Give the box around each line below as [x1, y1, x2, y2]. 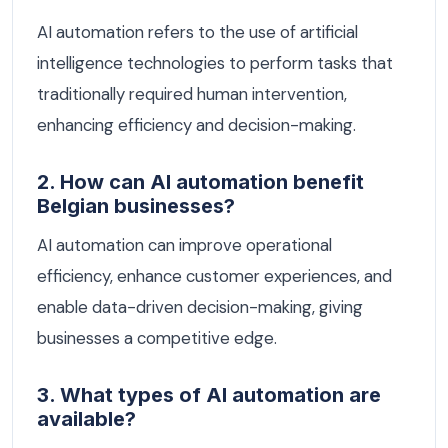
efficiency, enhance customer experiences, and [37, 265, 392, 288]
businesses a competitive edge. [37, 327, 277, 350]
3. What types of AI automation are [37, 383, 381, 408]
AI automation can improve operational [37, 234, 332, 257]
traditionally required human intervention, [37, 82, 347, 105]
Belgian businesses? [37, 193, 235, 218]
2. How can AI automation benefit [37, 169, 364, 194]
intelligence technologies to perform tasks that [37, 51, 393, 74]
